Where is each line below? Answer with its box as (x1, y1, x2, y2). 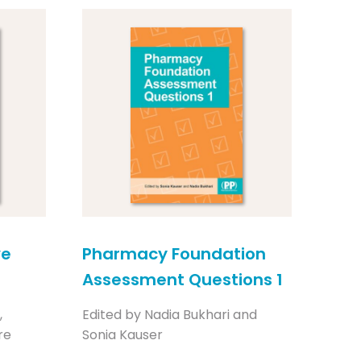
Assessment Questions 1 (81, 268, 283, 291)
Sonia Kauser (81, 326, 163, 344)
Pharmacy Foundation (81, 243, 266, 265)
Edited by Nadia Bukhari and (81, 305, 257, 324)
